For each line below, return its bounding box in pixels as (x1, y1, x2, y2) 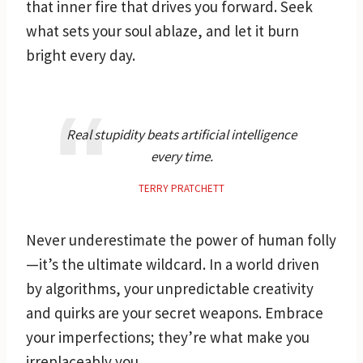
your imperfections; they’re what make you (26, 327, 310, 347)
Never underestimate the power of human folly (26, 229, 336, 250)
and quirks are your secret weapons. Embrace (26, 302, 323, 322)
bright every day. (26, 45, 135, 65)
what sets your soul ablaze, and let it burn (26, 20, 299, 41)
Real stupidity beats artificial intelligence (66, 125, 297, 143)
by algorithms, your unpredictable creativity (26, 278, 314, 298)
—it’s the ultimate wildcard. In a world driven (26, 254, 319, 274)
